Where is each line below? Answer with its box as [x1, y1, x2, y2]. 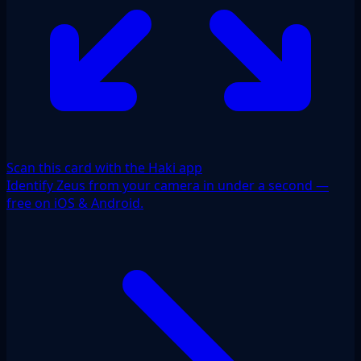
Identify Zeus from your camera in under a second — [6, 176, 329, 194]
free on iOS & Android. [6, 193, 143, 212]
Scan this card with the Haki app [6, 158, 202, 176]
